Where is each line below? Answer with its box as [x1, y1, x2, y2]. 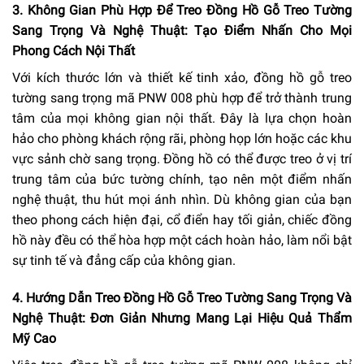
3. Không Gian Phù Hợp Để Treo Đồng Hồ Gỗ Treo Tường [12, 2, 352, 19]
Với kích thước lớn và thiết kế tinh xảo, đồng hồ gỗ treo [12, 70, 352, 86]
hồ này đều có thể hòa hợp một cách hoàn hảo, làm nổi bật [12, 232, 352, 249]
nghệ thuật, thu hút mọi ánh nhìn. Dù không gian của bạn [12, 192, 352, 208]
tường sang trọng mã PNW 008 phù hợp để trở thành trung [12, 90, 352, 106]
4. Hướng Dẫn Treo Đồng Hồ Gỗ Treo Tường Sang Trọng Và [12, 290, 352, 306]
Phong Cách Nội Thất [12, 43, 135, 59]
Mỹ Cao [12, 331, 56, 347]
